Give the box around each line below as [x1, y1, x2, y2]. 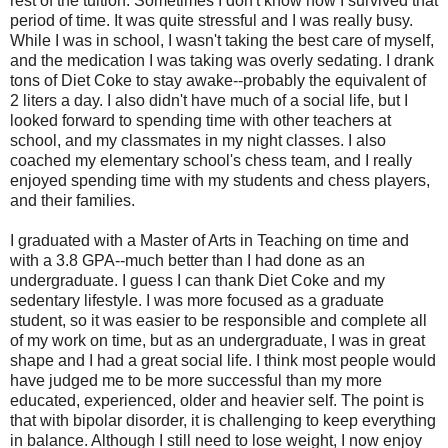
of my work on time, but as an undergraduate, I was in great [10, 331, 425, 349]
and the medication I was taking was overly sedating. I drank [10, 51, 434, 69]
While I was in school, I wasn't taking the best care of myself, [10, 31, 434, 49]
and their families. [10, 191, 135, 209]
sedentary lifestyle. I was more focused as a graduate [10, 291, 384, 309]
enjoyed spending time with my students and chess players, [10, 171, 430, 189]
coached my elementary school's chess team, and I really [10, 151, 412, 169]
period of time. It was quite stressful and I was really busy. [10, 11, 413, 29]
